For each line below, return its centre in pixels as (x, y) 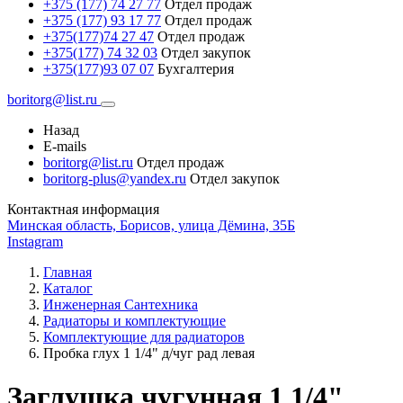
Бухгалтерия (196, 69)
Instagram (35, 242)
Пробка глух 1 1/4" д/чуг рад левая (149, 353)
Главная (67, 272)
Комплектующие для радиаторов (144, 337)
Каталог (68, 288)
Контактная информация (83, 209)
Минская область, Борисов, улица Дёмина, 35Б (151, 225)
